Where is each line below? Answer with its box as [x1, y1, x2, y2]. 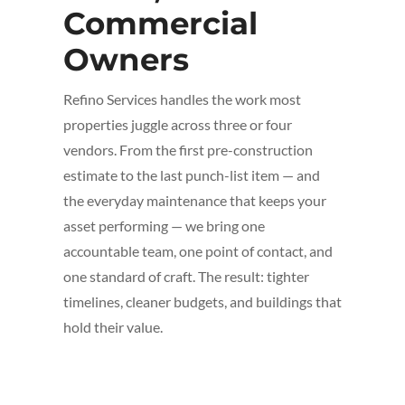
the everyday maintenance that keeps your [63, 192, 326, 210]
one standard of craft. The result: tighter [63, 268, 309, 286]
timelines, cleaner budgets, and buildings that [63, 293, 342, 311]
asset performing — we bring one [63, 217, 265, 235]
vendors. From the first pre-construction [63, 141, 313, 159]
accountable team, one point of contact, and [63, 242, 333, 260]
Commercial [63, 5, 258, 43]
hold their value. [63, 318, 163, 336]
